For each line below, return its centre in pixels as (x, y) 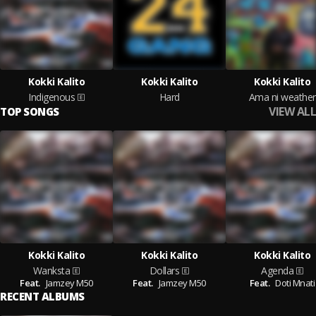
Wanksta (51, 271)
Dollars (164, 271)
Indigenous (51, 97)
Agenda (277, 271)
